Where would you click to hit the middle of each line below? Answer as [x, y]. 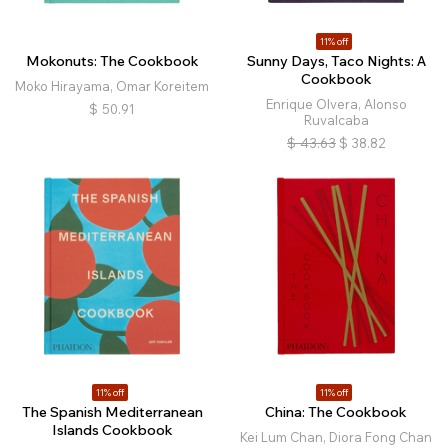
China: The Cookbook [336, 412]
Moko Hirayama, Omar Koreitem [112, 86]
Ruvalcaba [336, 120]
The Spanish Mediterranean [112, 412]
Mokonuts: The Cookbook [112, 61]
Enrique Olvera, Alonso [336, 104]
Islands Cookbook [112, 430]
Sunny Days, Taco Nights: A [336, 61]
